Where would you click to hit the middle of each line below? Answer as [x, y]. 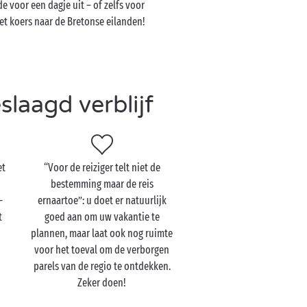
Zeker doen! [102, 283]
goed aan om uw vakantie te [102, 217]
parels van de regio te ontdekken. [102, 266]
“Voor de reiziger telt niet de [102, 168]
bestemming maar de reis [102, 184]
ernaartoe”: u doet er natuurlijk [102, 200]
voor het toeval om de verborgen [102, 250]
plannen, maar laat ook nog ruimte [102, 233]
